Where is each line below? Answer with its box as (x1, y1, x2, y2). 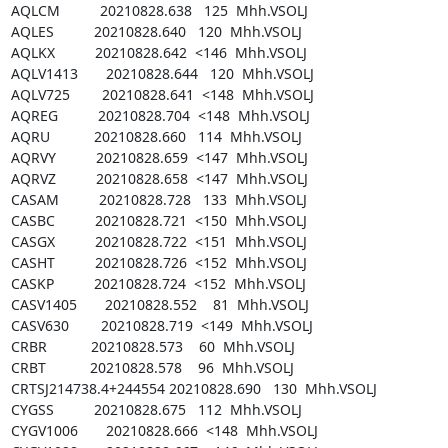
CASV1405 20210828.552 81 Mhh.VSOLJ (10, 294, 309, 314)
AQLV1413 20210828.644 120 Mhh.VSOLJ (10, 63, 314, 83)
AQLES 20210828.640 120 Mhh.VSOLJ (10, 21, 302, 41)
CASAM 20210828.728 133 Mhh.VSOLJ (10, 189, 307, 209)
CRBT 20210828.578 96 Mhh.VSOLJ (10, 357, 294, 377)
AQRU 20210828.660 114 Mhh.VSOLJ (10, 126, 302, 146)
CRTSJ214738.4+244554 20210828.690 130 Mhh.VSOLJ (10, 378, 377, 398)
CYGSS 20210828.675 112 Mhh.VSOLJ (10, 399, 302, 419)
